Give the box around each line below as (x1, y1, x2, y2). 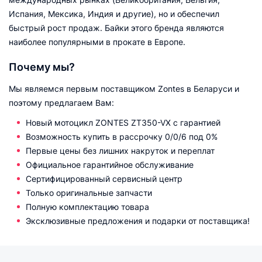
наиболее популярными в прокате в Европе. (9, 36, 185, 47)
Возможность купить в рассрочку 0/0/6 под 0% (26, 131, 218, 142)
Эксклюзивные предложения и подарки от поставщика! (26, 215, 250, 226)
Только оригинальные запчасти (26, 187, 152, 198)
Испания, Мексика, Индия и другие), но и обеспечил (9, 8, 219, 19)
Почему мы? (9, 60, 75, 73)
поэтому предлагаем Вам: (9, 97, 114, 108)
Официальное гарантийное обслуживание (26, 159, 194, 170)
